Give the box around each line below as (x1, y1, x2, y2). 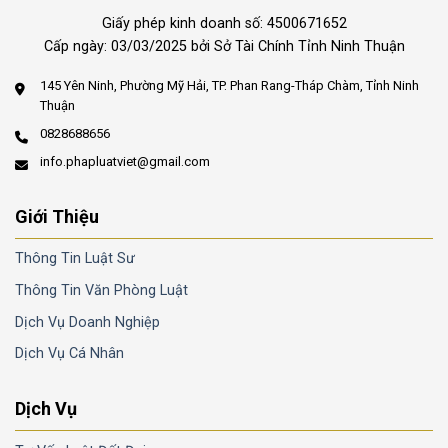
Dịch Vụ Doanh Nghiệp (15, 313, 160, 331)
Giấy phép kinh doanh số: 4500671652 (101, 14, 347, 32)
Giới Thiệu (15, 205, 99, 227)
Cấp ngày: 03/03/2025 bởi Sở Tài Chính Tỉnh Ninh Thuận (43, 37, 405, 55)
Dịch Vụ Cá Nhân (15, 345, 124, 363)
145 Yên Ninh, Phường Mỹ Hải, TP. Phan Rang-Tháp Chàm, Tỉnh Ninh (40, 78, 419, 94)
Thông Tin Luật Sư (15, 250, 135, 268)
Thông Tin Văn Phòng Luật (15, 282, 188, 300)
